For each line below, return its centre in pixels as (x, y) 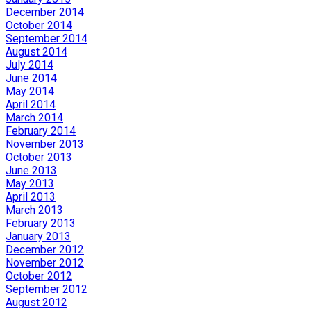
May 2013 (30, 183)
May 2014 (30, 91)
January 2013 (38, 236)
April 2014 (31, 104)
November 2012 (45, 262)
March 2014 (34, 117)
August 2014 (36, 51)
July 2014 (30, 65)
